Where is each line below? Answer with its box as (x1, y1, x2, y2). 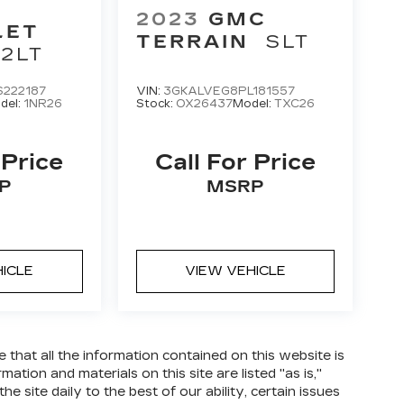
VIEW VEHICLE (184, 263, 286, 280)
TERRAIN (135, 31, 249, 53)
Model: (232, 97, 274, 111)
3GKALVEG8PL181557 (162, 85, 295, 98)
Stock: (135, 97, 176, 111)
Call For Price (154, 150, 316, 176)
